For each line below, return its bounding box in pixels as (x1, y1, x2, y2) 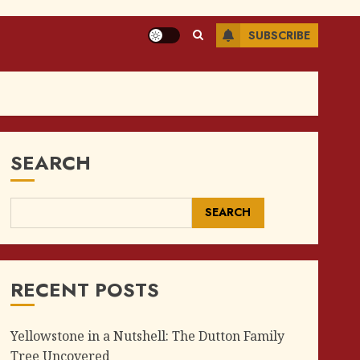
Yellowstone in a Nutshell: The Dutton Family (10, 326, 284, 345)
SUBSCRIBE (248, 27, 310, 44)
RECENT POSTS (10, 275, 159, 304)
